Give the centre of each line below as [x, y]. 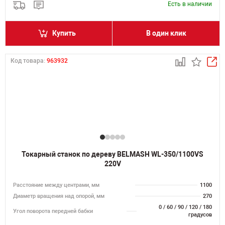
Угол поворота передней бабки [53, 211]
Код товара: [29, 61]
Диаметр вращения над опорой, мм [59, 196]
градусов [200, 215]
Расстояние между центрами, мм [56, 185]
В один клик [166, 33]
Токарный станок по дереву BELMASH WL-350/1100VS [113, 154]
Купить [64, 33]
